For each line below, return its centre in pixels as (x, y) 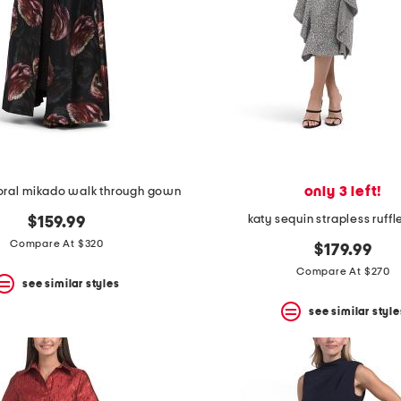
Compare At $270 (343, 272)
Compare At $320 (57, 244)
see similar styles (71, 283)
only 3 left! (343, 192)
